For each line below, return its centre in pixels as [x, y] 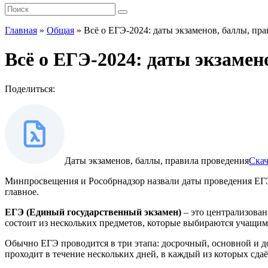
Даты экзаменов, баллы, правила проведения [157, 160]
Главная [21, 30]
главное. [22, 191]
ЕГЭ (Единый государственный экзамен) [93, 212]
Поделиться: [30, 89]
